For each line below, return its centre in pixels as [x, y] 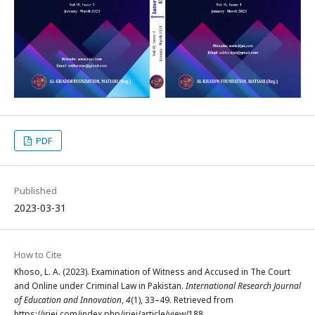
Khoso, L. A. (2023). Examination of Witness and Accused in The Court [152, 272]
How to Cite [38, 255]
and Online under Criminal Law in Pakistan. [100, 286]
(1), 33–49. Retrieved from [182, 300]
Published [36, 191]
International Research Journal [243, 286]
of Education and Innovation [68, 300]
